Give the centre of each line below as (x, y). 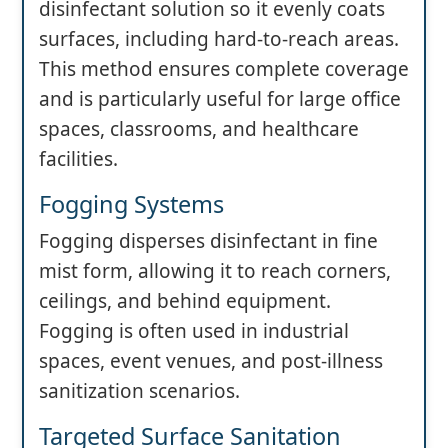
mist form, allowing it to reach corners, (215, 271)
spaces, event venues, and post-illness (211, 361)
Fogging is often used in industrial (194, 331)
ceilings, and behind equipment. (185, 301)
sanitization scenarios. (139, 391)
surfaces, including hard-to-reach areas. (219, 39)
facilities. (78, 159)
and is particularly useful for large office (220, 99)
